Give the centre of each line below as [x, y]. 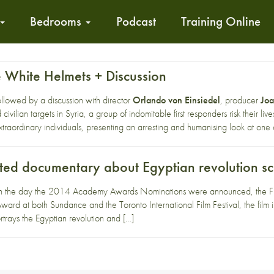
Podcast [136, 21]
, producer [241, 100]
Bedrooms [57, 21]
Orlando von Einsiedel [177, 100]
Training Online [221, 21]
